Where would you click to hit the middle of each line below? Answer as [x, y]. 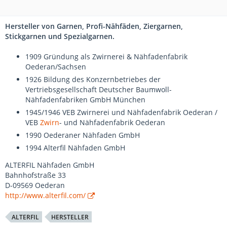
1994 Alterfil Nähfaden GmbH [75, 148]
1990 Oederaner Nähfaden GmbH [83, 135]
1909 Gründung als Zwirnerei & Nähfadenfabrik [106, 56]
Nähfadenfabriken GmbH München [85, 100]
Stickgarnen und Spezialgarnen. [60, 36]
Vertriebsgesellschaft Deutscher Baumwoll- [99, 89]
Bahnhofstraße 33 [35, 175]
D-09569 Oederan [35, 185]
